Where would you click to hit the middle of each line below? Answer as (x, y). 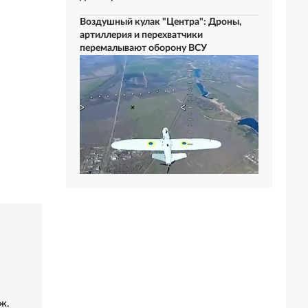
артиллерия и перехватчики (141, 35)
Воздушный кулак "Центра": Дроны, (161, 22)
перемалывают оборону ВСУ (143, 48)
